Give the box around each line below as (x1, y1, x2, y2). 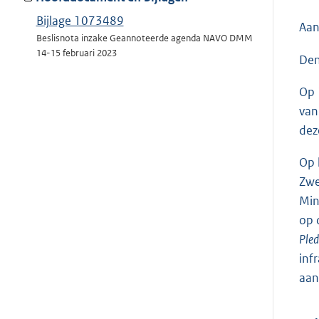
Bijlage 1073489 (36, 13, 124, 29)
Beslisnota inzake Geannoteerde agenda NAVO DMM (36, 32, 253, 45)
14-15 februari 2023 (36, 47, 117, 60)
